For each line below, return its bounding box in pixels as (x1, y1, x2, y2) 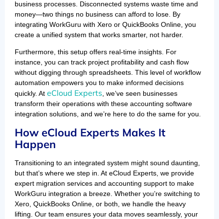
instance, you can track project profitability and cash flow (15, 58, 189, 66)
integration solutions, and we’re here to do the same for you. (15, 110, 201, 118)
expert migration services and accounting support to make (15, 179, 194, 187)
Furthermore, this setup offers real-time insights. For (15, 48, 176, 56)
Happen (15, 137, 56, 151)
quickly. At (15, 89, 47, 98)
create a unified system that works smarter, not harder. (15, 31, 183, 39)
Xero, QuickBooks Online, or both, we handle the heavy (15, 199, 186, 208)
